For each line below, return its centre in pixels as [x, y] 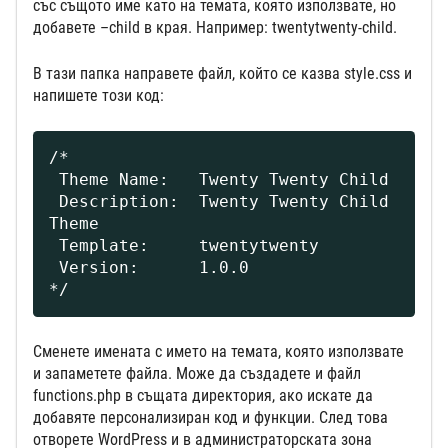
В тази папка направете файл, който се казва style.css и [222, 74]
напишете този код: [98, 96]
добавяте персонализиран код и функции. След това [210, 418]
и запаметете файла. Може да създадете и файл [197, 374]
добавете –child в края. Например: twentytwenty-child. [215, 28]
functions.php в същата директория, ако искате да [203, 396]
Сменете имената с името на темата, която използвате [218, 352]
